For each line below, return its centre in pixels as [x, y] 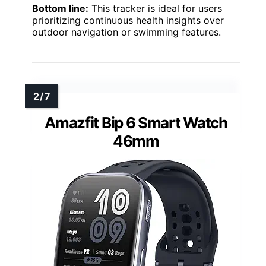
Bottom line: [60, 8]
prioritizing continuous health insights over [128, 20]
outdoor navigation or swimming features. [126, 32]
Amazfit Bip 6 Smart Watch [136, 122]
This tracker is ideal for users [155, 8]
